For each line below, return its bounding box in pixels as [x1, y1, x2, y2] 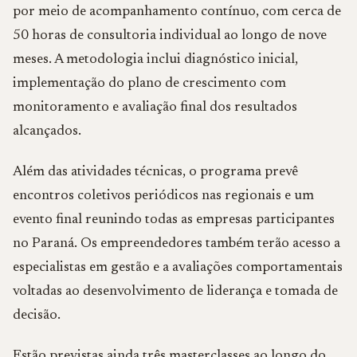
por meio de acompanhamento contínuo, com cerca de [13, 5, 341, 19]
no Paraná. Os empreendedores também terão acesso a [13, 237, 340, 251]
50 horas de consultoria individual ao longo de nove [13, 29, 327, 43]
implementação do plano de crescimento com [13, 76, 286, 91]
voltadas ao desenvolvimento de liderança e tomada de [13, 284, 338, 299]
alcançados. [13, 124, 81, 139]
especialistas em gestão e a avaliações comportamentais [13, 261, 343, 275]
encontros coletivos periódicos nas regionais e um [13, 189, 314, 203]
